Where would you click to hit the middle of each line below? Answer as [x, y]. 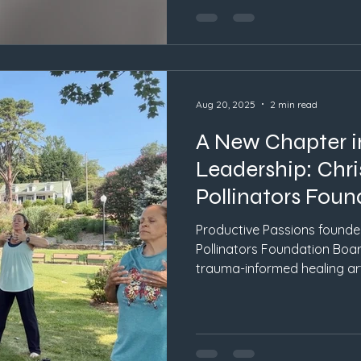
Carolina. [222, 307]
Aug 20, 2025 [226, 104]
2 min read [294, 104]
